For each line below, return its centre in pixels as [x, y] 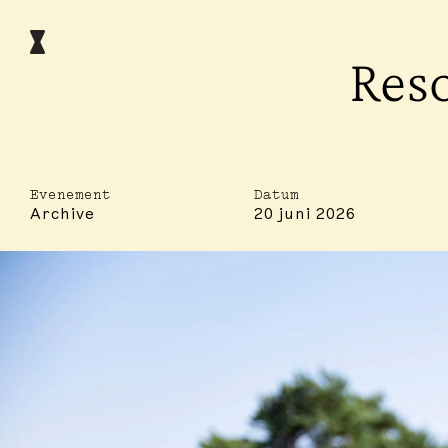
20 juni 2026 [305, 214]
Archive [62, 214]
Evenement [70, 194]
